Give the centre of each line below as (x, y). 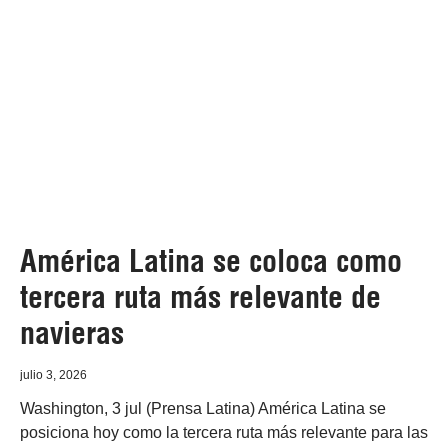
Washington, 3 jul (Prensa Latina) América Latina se (203, 408)
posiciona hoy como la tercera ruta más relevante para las (224, 432)
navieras (72, 333)
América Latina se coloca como (211, 261)
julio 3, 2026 (53, 375)
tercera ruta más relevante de (200, 297)
